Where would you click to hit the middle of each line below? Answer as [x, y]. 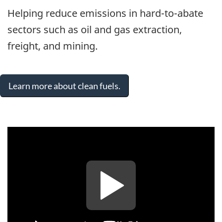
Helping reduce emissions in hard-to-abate [105, 13]
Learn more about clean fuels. [64, 86]
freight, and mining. [53, 46]
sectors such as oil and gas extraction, [95, 29]
